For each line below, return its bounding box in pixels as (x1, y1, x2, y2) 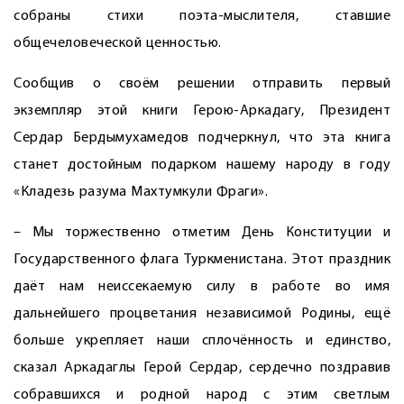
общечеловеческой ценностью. (14, 36, 222, 50)
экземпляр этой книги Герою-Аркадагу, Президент (14, 104, 390, 118)
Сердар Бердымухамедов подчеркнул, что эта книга (14, 131, 390, 145)
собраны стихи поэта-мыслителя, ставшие (14, 9, 390, 23)
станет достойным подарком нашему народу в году (14, 158, 390, 172)
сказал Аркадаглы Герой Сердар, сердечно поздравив (14, 361, 390, 375)
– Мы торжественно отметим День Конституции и (14, 225, 390, 240)
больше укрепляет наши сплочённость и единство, (14, 334, 390, 348)
